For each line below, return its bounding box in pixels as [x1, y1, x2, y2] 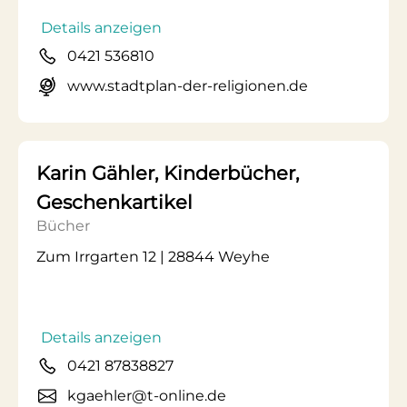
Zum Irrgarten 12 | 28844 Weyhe [36, 248, 270, 265]
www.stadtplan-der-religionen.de [67, 77, 308, 94]
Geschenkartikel [36, 191, 193, 213]
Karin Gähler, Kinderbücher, [36, 162, 299, 184]
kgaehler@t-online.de [67, 387, 226, 404]
